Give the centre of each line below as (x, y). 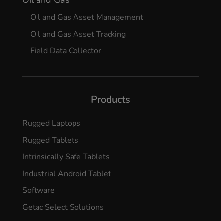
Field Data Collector (65, 51)
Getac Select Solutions (63, 207)
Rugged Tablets (50, 140)
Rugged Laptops (51, 123)
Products (110, 99)
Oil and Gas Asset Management (86, 17)
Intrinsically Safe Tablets (66, 157)
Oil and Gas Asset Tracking (78, 34)
